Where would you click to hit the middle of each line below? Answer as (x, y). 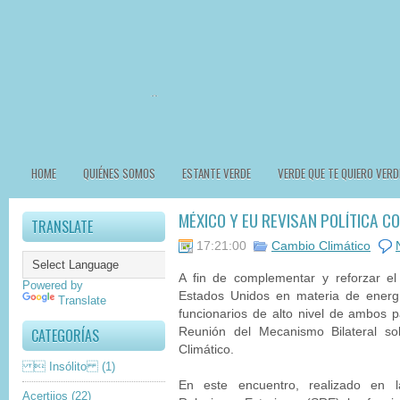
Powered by (53, 285)
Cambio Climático (321, 246)
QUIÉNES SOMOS (119, 173)
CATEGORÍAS (65, 336)
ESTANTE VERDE (217, 173)
